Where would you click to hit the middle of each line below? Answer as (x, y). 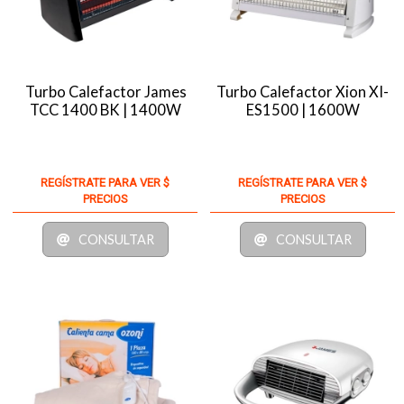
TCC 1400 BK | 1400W (106, 110)
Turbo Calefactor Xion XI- (303, 92)
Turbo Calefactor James (106, 92)
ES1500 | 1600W (303, 110)
